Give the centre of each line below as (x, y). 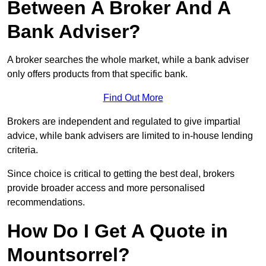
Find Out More (133, 98)
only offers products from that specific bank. (97, 74)
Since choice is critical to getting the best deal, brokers (121, 174)
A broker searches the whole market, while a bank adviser (128, 60)
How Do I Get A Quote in (118, 231)
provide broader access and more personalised (106, 188)
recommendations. (46, 202)
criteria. (23, 150)
